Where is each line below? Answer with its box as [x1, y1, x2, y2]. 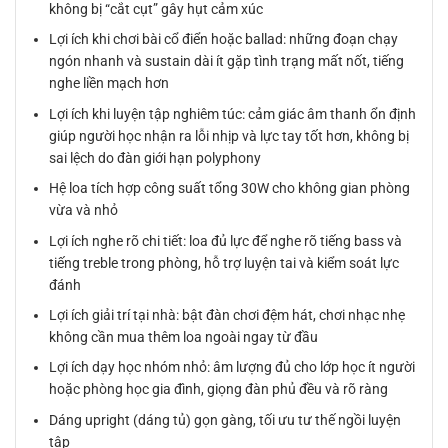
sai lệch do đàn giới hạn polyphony [49, 149, 262, 166]
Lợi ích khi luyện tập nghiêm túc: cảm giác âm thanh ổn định [49, 105, 417, 122]
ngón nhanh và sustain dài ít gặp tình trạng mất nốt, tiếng [49, 53, 405, 70]
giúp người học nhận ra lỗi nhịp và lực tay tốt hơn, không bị [49, 127, 410, 144]
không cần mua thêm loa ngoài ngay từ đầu [49, 328, 319, 345]
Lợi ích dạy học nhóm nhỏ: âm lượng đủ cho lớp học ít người [49, 359, 416, 376]
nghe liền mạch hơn [49, 75, 170, 92]
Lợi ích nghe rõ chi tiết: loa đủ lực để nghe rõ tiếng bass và [49, 232, 403, 249]
